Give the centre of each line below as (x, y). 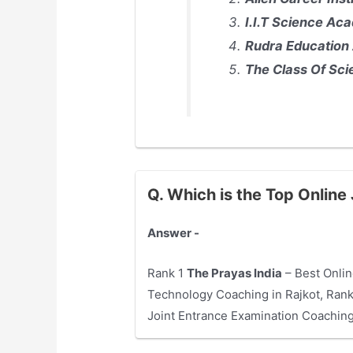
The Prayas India (235, 273)
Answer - (174, 233)
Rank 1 (167, 273)
